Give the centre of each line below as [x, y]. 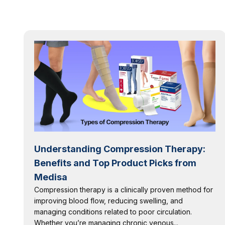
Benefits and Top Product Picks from [115, 163]
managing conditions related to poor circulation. [113, 211]
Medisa [50, 177]
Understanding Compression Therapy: [120, 149]
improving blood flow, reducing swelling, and [108, 200]
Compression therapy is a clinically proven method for [123, 189]
